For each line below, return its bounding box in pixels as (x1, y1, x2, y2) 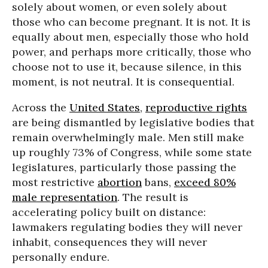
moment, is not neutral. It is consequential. (12, 75, 234, 89)
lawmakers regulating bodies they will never (12, 220, 242, 234)
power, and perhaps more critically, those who (12, 45, 251, 59)
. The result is (117, 190, 188, 204)
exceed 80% (174, 175, 236, 189)
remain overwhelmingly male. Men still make (12, 130, 244, 144)
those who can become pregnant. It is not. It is (12, 15, 251, 29)
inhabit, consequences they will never (12, 235, 207, 249)
